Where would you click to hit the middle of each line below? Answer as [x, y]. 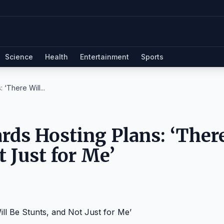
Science [19, 57]
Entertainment [104, 57]
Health [56, 57]
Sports [152, 57]
